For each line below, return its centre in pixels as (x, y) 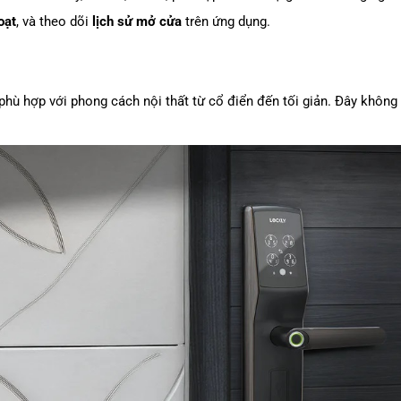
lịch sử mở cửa (137, 21)
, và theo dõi (54, 21)
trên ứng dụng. (226, 21)
